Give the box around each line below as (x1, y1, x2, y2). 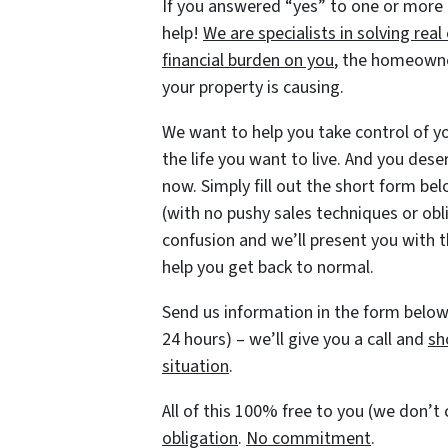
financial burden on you (162, 48, 334, 73)
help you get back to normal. (162, 255, 374, 280)
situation (162, 354, 229, 379)
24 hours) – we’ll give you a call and (162, 327, 428, 352)
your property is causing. (162, 75, 344, 100)
